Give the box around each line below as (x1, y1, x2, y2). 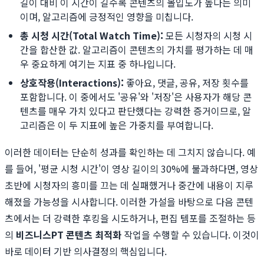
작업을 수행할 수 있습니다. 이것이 (121, 227, 259, 242)
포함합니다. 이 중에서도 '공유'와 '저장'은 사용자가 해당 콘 (20, 90, 252, 104)
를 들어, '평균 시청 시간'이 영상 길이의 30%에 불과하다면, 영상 (5, 161, 258, 176)
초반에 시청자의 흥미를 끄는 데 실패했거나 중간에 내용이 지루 (5, 178, 253, 193)
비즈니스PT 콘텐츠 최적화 (16, 227, 121, 242)
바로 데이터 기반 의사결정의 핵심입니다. (5, 244, 167, 259)
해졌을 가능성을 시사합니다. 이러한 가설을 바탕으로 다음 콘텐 (5, 194, 253, 209)
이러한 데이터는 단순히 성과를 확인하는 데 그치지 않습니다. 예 (5, 145, 256, 160)
